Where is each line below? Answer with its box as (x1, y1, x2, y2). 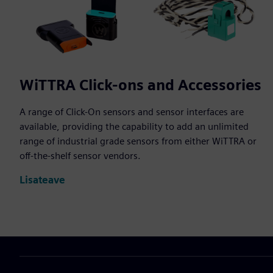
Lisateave (19, 174, 65, 186)
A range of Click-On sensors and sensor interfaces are (19, 105, 244, 118)
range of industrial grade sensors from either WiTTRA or (19, 135, 257, 147)
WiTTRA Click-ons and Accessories (19, 76, 261, 94)
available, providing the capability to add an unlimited (19, 120, 249, 132)
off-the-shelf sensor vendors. (19, 149, 141, 161)
